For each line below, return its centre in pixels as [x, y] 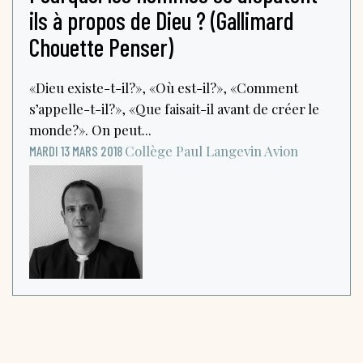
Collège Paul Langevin [193, 150]
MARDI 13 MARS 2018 [76, 150]
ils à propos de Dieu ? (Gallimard [162, 20]
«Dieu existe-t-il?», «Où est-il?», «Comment [164, 87]
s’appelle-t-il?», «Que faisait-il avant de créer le [174, 108]
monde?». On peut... [90, 129]
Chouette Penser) [101, 47]
